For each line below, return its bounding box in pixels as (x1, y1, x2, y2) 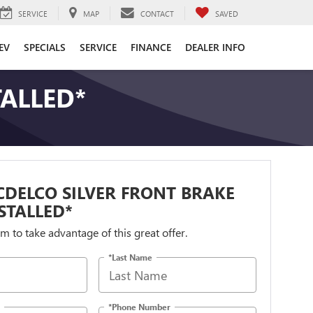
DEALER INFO (185, 40, 245, 54)
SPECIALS (24, 40, 66, 54)
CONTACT (140, 8, 174, 19)
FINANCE (131, 40, 171, 54)
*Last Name (108, 251, 153, 263)
